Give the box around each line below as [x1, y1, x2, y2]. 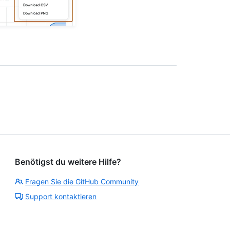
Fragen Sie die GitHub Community [25, 177, 139, 186]
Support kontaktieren [25, 191, 97, 201]
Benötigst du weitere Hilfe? [15, 156, 122, 167]
